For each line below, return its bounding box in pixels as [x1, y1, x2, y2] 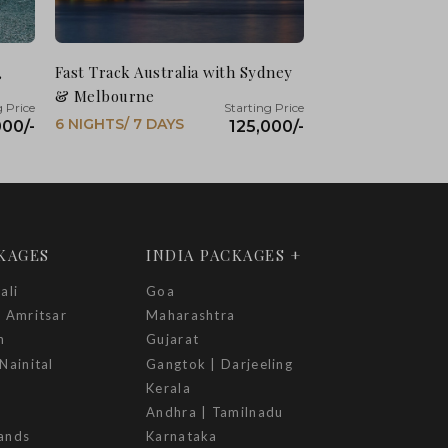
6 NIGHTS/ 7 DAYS [54, 114, 184, 133]
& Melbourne [54, 85, 155, 106]
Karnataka [146, 428, 218, 445]
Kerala [146, 379, 191, 396]
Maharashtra [146, 307, 236, 324]
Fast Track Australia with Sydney [54, 61, 293, 82]
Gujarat [146, 331, 200, 348]
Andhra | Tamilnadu [146, 403, 284, 420]
